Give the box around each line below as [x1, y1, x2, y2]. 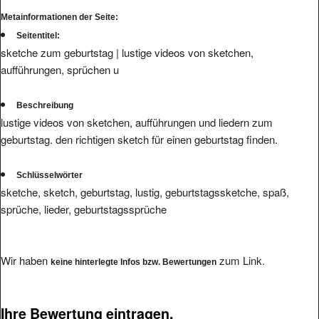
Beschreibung [16, 100, 73, 110]
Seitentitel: [16, 30, 60, 41]
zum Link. [216, 252, 265, 268]
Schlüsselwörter [16, 169, 83, 180]
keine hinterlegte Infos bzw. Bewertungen [51, 256, 216, 267]
